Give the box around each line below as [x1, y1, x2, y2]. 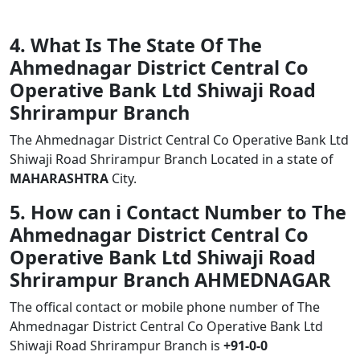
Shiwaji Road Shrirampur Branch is [10, 337, 223, 354]
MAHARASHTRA [10, 170, 108, 187]
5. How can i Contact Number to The [10, 199, 346, 225]
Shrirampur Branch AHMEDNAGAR [10, 267, 330, 292]
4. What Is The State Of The [10, 32, 262, 58]
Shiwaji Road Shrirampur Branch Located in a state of [10, 150, 333, 168]
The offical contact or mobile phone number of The [10, 298, 320, 316]
